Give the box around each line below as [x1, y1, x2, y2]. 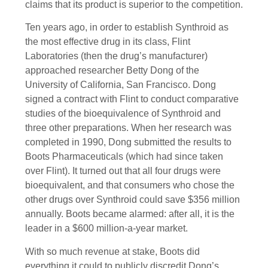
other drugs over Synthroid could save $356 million [25, 194, 240, 205]
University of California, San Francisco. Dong [25, 80, 216, 90]
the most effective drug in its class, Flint [25, 36, 190, 47]
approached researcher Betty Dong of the [25, 65, 199, 76]
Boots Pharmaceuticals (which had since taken [25, 151, 223, 162]
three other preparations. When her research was [25, 123, 232, 133]
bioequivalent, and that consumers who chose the [25, 180, 234, 191]
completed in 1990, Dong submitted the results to [25, 137, 232, 148]
